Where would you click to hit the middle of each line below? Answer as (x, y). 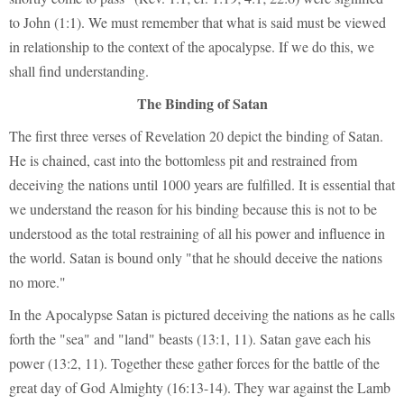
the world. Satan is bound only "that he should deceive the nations (196, 258)
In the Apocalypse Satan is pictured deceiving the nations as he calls (202, 315)
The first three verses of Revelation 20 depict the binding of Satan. (196, 136)
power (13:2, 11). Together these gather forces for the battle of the (194, 363)
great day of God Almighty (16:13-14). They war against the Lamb (200, 388)
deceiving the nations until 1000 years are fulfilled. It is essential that (202, 185)
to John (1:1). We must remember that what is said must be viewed (197, 23)
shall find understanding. (79, 71)
